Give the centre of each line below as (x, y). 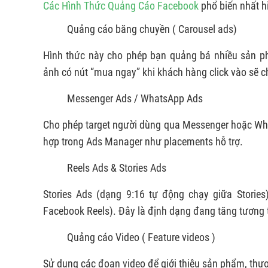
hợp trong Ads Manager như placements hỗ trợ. (143, 142)
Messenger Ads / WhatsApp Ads (135, 99)
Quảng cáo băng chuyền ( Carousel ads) (152, 29)
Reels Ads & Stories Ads (117, 168)
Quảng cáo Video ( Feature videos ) (141, 237)
